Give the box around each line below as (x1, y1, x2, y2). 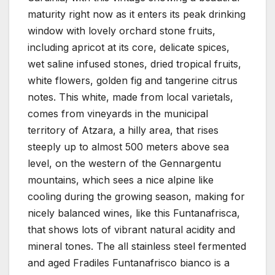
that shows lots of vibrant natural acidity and (28, 223, 235, 236)
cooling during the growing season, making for (28, 190, 245, 203)
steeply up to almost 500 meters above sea (28, 140, 229, 153)
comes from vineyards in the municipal (28, 107, 208, 120)
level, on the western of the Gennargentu (28, 157, 221, 169)
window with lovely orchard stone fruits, (28, 24, 215, 37)
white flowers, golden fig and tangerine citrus (28, 74, 238, 87)
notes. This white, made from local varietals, (28, 90, 233, 103)
